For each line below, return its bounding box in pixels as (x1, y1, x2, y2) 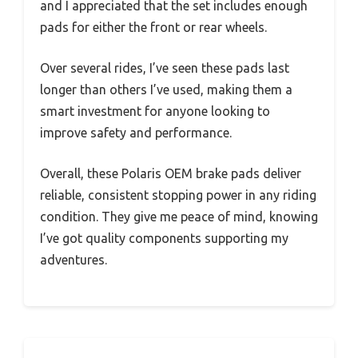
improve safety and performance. (40, 125, 232, 140)
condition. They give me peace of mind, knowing (40, 209, 318, 224)
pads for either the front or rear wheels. (40, 19, 267, 34)
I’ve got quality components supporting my (40, 230, 288, 245)
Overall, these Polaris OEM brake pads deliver (40, 165, 301, 181)
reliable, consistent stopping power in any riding (40, 187, 316, 202)
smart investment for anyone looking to (40, 103, 270, 118)
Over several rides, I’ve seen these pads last (40, 60, 289, 75)
